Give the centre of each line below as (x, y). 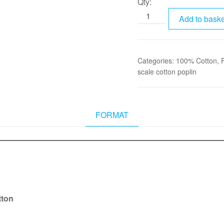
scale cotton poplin (167, 71)
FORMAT (112, 115)
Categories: (156, 60)
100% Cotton (196, 60)
